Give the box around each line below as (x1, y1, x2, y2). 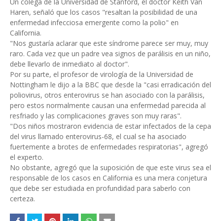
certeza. (10, 194, 35, 203)
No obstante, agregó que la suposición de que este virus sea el (10, 163, 211, 172)
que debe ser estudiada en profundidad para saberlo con (10, 184, 190, 193)
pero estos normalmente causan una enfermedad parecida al (10, 101, 206, 110)
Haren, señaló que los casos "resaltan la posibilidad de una (10, 7, 197, 17)
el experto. (10, 152, 43, 162)
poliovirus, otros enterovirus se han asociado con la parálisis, (10, 90, 205, 100)
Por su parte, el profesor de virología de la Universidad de (10, 70, 193, 79)
